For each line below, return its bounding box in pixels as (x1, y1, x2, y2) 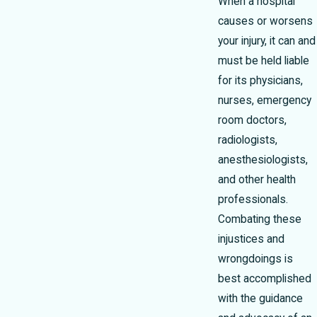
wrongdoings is (218, 252, 293, 265)
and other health (218, 173, 296, 186)
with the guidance (218, 292, 303, 305)
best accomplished (218, 272, 311, 285)
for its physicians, (218, 74, 303, 87)
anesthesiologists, (218, 153, 308, 166)
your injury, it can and (218, 34, 316, 47)
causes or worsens (218, 14, 313, 28)
